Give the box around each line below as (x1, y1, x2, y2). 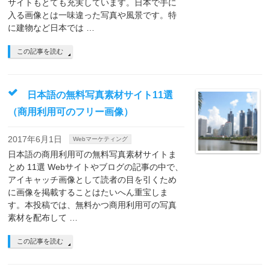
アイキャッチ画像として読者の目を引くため (8, 175, 177, 184)
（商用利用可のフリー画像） (8, 107, 134, 117)
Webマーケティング (73, 136, 128, 142)
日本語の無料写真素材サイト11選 (27, 90, 174, 100)
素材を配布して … (8, 213, 78, 222)
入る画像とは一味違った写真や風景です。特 (8, 10, 177, 20)
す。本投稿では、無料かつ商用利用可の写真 (8, 200, 177, 210)
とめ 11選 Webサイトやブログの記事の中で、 (8, 162, 184, 172)
